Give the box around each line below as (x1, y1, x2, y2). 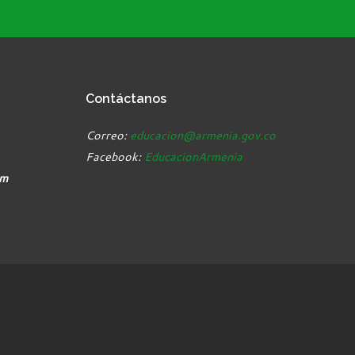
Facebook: (86, 148, 144, 165)
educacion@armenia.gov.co (130, 127, 276, 143)
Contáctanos (86, 91, 166, 106)
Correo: (86, 127, 130, 143)
